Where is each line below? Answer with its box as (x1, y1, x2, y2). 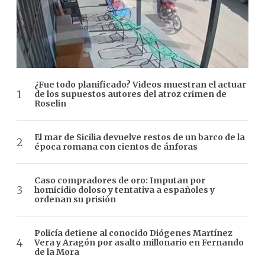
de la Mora (34, 247, 79, 258)
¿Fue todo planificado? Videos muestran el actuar (34, 79, 246, 91)
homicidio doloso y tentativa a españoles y (34, 185, 215, 196)
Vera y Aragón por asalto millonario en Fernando (34, 237, 244, 248)
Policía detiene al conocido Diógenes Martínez (34, 228, 232, 239)
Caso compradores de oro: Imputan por (34, 175, 205, 186)
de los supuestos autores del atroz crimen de (34, 89, 227, 100)
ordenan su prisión (34, 194, 116, 205)
